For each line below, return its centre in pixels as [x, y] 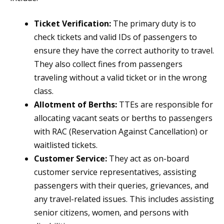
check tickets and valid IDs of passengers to [115, 37]
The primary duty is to [153, 24]
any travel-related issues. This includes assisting [124, 199]
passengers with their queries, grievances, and [121, 186]
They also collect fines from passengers [108, 64]
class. [44, 91]
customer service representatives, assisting [115, 172]
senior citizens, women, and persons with [111, 213]
